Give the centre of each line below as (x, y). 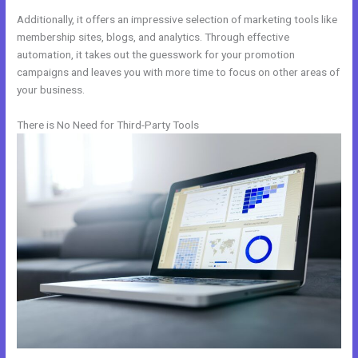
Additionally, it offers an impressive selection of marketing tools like (177, 20)
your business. (51, 90)
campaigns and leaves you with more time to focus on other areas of (179, 72)
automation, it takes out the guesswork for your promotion (156, 55)
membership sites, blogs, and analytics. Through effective (153, 37)
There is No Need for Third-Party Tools (108, 125)
